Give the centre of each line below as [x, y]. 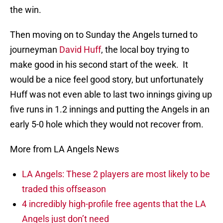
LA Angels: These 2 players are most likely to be [116, 174]
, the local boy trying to [145, 50]
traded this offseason [64, 189]
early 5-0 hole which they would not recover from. [107, 124]
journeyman [35, 50]
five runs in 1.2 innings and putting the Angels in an [110, 110]
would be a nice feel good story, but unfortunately [107, 80]
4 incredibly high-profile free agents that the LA [114, 204]
